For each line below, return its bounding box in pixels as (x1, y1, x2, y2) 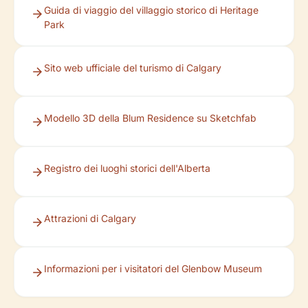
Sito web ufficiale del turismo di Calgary (44, 62, 221, 74)
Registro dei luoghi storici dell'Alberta (44, 162, 210, 174)
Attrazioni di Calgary (44, 212, 136, 224)
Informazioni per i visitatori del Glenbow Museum (44, 263, 262, 274)
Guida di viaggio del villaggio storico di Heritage (44, 4, 258, 16)
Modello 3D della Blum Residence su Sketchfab (44, 112, 256, 124)
